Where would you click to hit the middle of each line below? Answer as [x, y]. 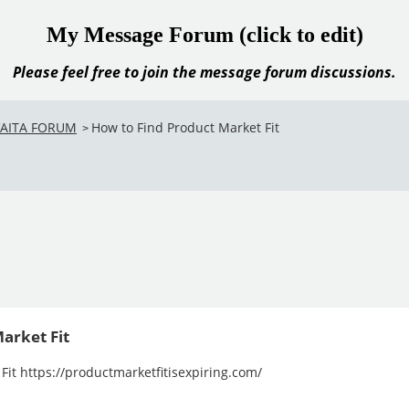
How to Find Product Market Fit [185, 127]
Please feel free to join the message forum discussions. [204, 72]
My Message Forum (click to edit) [204, 35]
